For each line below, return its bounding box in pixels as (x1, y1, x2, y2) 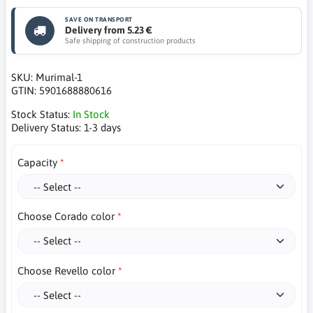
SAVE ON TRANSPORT (65, 16, 133, 23)
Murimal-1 (36, 71, 82, 83)
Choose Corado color (17, 210, 115, 222)
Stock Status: (11, 108, 73, 120)
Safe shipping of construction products (65, 36, 196, 45)
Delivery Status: (11, 121, 84, 133)
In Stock (73, 108, 110, 120)
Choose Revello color (17, 264, 115, 277)
